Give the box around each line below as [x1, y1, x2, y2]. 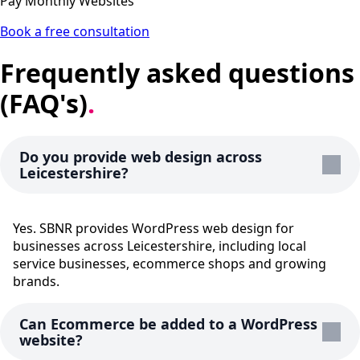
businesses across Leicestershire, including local [13, 237, 306, 256]
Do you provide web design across [19, 147, 262, 167]
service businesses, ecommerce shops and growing [13, 255, 326, 273]
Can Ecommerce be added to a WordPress [19, 314, 317, 334]
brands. [13, 272, 59, 291]
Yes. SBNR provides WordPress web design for [13, 219, 294, 238]
